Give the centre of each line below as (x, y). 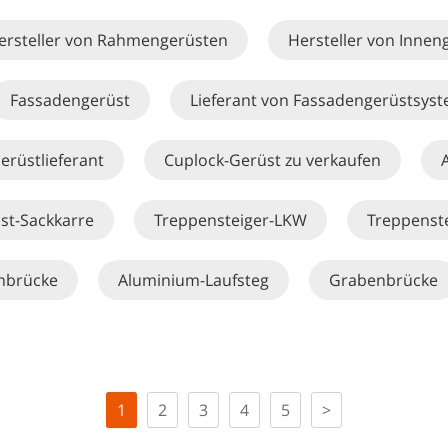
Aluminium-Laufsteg (193, 280)
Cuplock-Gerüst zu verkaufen (272, 160)
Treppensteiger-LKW (230, 220)
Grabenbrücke (383, 280)
